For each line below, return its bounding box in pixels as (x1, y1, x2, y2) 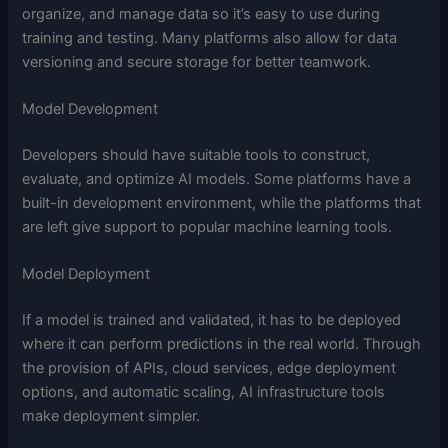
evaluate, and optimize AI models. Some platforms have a (22, 170, 412, 189)
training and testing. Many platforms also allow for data (22, 28, 398, 47)
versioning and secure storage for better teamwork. (22, 52, 372, 71)
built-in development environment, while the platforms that (22, 194, 422, 213)
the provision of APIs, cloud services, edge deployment (22, 359, 397, 378)
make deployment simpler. (22, 407, 201, 426)
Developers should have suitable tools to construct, (22, 146, 371, 165)
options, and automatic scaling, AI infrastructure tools (22, 383, 386, 402)
